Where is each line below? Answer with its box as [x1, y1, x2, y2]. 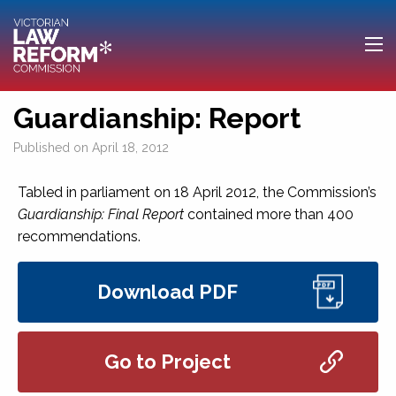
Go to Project [103, 349, 231, 373]
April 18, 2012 [92, 140, 169, 155]
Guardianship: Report [13, 101, 301, 134]
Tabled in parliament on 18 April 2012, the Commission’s [18, 183, 377, 201]
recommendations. [18, 227, 141, 245]
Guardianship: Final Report [18, 205, 184, 223]
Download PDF [96, 279, 238, 303]
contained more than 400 [184, 205, 354, 223]
